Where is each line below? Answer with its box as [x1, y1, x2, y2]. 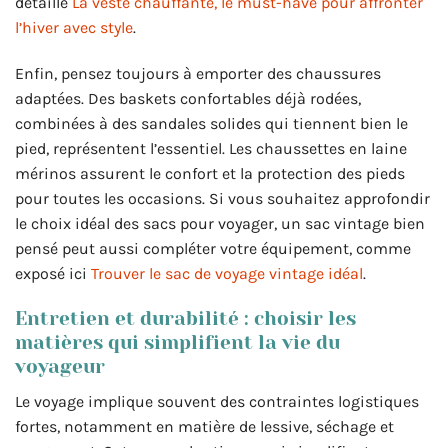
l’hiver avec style [15, 18, 133, 38]
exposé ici [15, 264, 91, 284]
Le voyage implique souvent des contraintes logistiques [15, 391, 419, 411]
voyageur [15, 354, 105, 378]
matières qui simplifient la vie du [15, 330, 340, 354]
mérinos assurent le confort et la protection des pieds [15, 164, 405, 184]
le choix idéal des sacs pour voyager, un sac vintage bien [15, 214, 425, 234]
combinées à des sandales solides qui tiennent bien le [15, 114, 408, 134]
